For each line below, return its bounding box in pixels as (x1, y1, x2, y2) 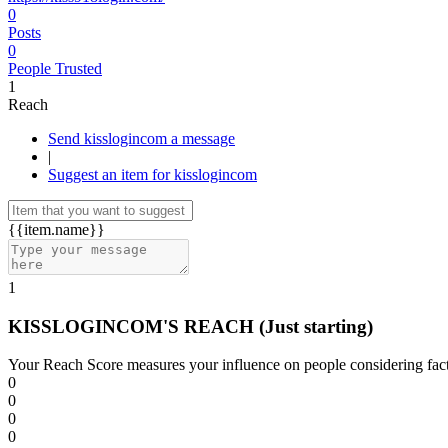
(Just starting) (259, 315, 373, 337)
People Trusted (8, 60, 102, 77)
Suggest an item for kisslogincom (48, 166, 257, 183)
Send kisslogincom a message (171, 130, 235, 147)
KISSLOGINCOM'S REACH (8, 315, 259, 337)
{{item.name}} (8, 221, 105, 238)
